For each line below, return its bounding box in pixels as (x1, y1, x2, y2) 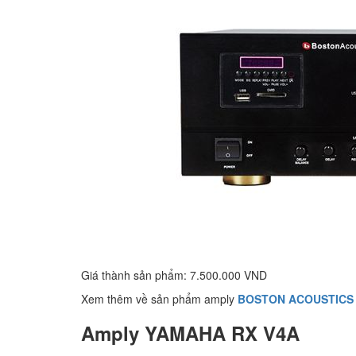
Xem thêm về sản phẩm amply (81, 291, 234, 307)
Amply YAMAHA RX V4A (81, 319, 300, 346)
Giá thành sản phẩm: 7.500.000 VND (81, 267, 267, 283)
